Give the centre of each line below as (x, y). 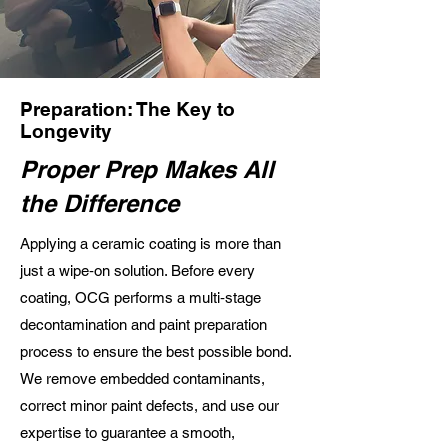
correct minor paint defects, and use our (149, 405)
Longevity (66, 131)
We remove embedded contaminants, (142, 378)
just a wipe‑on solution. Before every (137, 270)
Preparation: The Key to (127, 109)
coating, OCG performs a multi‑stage (140, 297)
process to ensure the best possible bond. (155, 351)
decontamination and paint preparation (143, 324)
